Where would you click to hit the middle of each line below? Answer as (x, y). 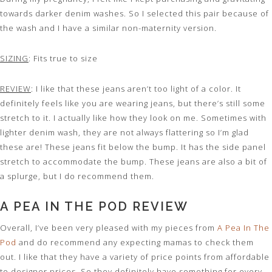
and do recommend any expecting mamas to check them (135, 242)
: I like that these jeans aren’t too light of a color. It (136, 89)
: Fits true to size (63, 58)
